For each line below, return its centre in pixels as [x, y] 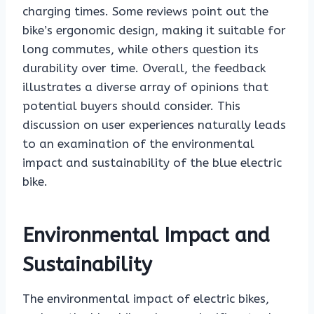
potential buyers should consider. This [131, 106]
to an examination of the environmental [138, 144]
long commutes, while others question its [141, 49]
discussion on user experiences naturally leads [154, 125]
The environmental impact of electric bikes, [146, 299]
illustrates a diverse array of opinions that [145, 87]
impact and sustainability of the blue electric [152, 163]
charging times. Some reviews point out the [145, 12]
